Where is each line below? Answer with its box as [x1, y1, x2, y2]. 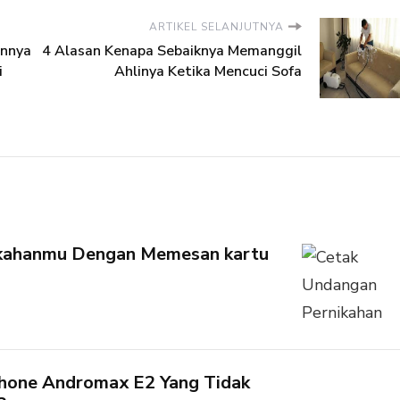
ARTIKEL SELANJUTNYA [149, 19, 284, 34]
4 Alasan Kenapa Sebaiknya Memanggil [42, 40, 302, 61]
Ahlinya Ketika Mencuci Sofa [114, 61, 302, 81]
